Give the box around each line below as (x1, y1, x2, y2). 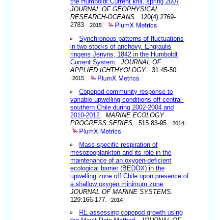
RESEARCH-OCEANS (70, 13, 135, 21)
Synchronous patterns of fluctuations (79, 34, 184, 42)
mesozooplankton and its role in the (70, 148, 172, 156)
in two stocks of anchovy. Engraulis (70, 42, 172, 50)
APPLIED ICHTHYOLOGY (70, 66, 146, 74)
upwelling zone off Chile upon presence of (70, 172, 189, 180)
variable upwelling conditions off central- (70, 95, 184, 103)
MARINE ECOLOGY (106, 111, 165, 119)
